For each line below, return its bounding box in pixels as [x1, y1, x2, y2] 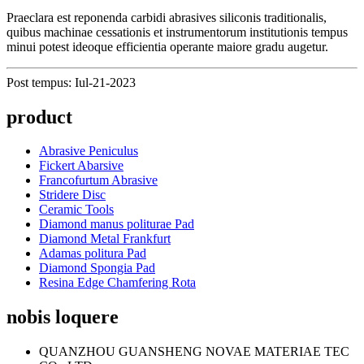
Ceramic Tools [39, 202, 114, 217]
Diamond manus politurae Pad [39, 217, 194, 232]
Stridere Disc [39, 188, 106, 202]
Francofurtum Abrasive [39, 173, 158, 188]
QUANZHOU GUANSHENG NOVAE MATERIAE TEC [39, 344, 349, 359]
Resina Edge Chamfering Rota [39, 275, 196, 290]
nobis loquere [6, 306, 119, 328]
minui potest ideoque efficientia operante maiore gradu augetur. [6, 39, 328, 54]
